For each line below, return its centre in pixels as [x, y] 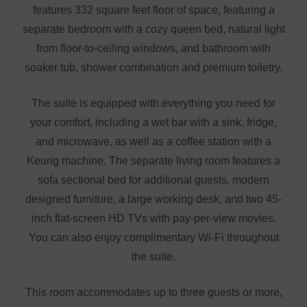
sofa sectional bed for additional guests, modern [153, 180]
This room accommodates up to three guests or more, [153, 293]
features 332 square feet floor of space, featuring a [153, 10]
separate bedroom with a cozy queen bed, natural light [153, 29]
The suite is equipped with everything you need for [153, 103]
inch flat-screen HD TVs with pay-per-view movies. [153, 219]
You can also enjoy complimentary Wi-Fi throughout [153, 238]
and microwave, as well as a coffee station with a [153, 142]
